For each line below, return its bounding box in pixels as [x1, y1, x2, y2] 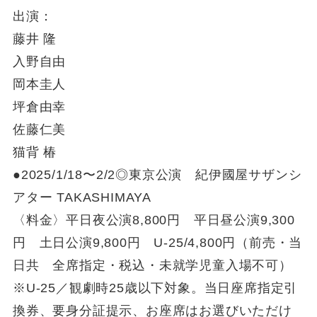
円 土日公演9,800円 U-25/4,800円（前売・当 [12, 235, 303, 250]
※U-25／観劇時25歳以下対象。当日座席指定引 [12, 280, 298, 295]
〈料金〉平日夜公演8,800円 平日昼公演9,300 [12, 212, 295, 227]
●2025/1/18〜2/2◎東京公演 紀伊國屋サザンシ [12, 167, 302, 182]
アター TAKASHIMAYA [12, 190, 152, 204]
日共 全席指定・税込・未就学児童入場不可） [12, 258, 292, 272]
